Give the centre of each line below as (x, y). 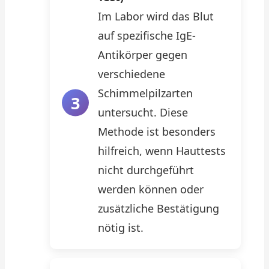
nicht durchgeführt (146, 170)
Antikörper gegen (143, 55)
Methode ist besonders (157, 131)
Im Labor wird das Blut (156, 16)
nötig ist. (121, 228)
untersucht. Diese (143, 112)
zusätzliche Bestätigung (159, 208)
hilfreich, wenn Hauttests (162, 151)
